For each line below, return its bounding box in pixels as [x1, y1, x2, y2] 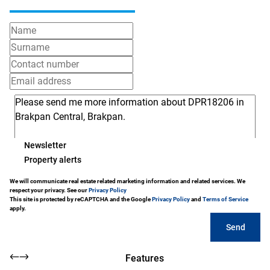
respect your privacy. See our [10, 187, 89, 193]
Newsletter [24, 140, 66, 150]
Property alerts [24, 154, 81, 165]
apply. [10, 205, 26, 212]
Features [125, 253, 164, 264]
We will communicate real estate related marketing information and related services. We [10, 178, 245, 184]
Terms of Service [202, 196, 248, 202]
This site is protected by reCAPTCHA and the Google [10, 196, 152, 202]
